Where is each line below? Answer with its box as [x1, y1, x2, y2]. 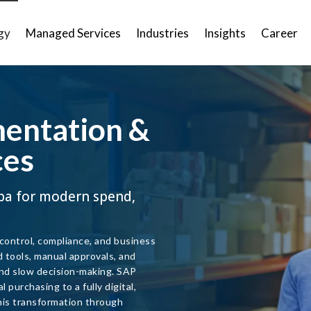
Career [261, 25, 298, 40]
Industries [136, 25, 189, 40]
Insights [204, 25, 246, 40]
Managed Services [26, 25, 121, 40]
